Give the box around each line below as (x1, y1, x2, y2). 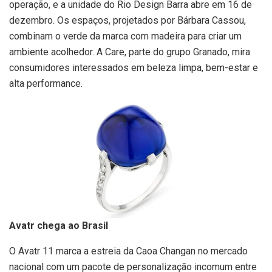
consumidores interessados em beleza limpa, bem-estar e (9, 62, 258, 74)
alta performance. (9, 78, 83, 90)
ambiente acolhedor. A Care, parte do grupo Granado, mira (9, 46, 250, 58)
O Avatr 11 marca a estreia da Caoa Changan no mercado (9, 245, 248, 257)
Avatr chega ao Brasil (9, 219, 108, 231)
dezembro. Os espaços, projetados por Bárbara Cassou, (9, 15, 246, 27)
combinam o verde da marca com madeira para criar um (9, 30, 242, 42)
